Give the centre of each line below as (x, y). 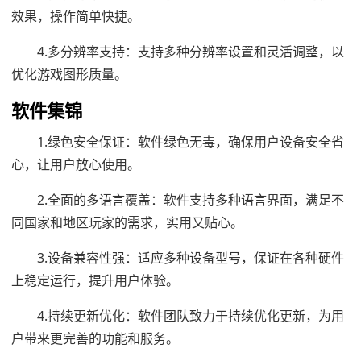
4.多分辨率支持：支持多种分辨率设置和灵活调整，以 (191, 51)
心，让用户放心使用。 (76, 164)
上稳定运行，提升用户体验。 (95, 280)
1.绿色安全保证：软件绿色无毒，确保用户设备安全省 (191, 141)
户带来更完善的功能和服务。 (95, 338)
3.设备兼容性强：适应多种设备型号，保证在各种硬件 (191, 257)
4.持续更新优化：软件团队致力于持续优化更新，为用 (191, 315)
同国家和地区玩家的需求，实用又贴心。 (127, 222)
